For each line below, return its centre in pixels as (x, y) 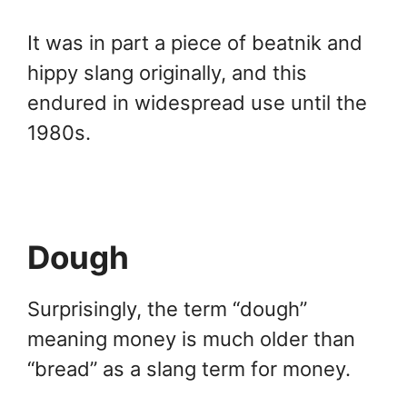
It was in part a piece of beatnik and (195, 42)
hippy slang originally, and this (167, 72)
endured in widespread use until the (197, 102)
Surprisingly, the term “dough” (167, 308)
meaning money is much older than (191, 338)
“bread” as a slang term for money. (189, 368)
